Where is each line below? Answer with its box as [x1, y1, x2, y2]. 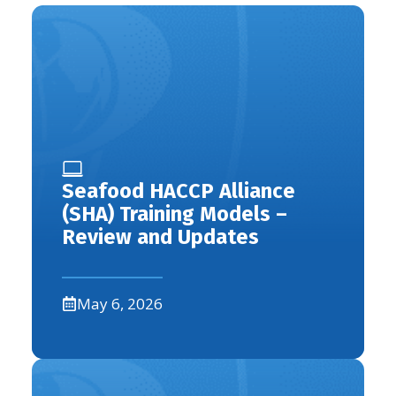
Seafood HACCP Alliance [62, 178, 295, 203]
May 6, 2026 [77, 293, 163, 314]
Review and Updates [62, 224, 259, 249]
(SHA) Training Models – [62, 201, 287, 226]
